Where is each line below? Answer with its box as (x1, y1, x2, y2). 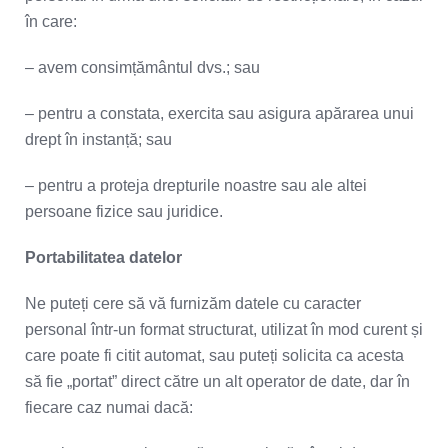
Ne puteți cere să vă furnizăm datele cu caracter (25, 295, 361, 312)
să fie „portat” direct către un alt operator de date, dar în (25, 373, 410, 390)
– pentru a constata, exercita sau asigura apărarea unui (25, 105, 414, 122)
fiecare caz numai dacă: (25, 399, 193, 416)
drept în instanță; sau (25, 131, 172, 148)
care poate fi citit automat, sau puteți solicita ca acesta (25, 347, 404, 364)
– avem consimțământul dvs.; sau (25, 59, 260, 76)
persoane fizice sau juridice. (25, 203, 223, 220)
